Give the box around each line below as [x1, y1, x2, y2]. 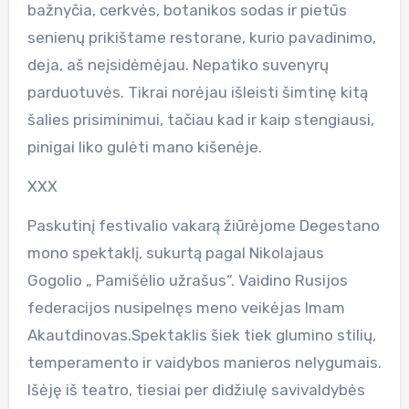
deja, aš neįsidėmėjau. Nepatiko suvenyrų [26, 55, 329, 74]
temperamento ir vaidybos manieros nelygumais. [26, 352, 382, 372]
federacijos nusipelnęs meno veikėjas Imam [26, 298, 345, 317]
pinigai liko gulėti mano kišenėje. [26, 137, 262, 156]
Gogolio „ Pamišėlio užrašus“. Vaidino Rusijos [26, 270, 348, 289]
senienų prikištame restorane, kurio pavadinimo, [26, 27, 376, 47]
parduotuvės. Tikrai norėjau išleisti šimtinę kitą [26, 82, 368, 101]
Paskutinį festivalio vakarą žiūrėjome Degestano [26, 215, 380, 235]
